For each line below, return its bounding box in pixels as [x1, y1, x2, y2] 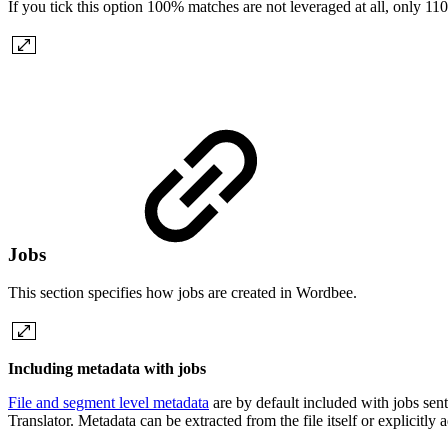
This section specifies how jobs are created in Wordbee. [8, 284, 357, 302]
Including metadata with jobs [8, 360, 206, 378]
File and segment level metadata [8, 394, 209, 412]
